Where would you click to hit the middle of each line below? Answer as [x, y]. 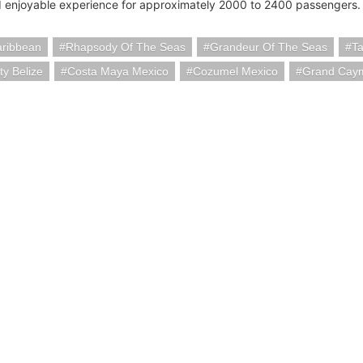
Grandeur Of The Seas [269, 47]
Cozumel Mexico [235, 71]
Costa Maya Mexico [118, 71]
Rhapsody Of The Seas [126, 47]
